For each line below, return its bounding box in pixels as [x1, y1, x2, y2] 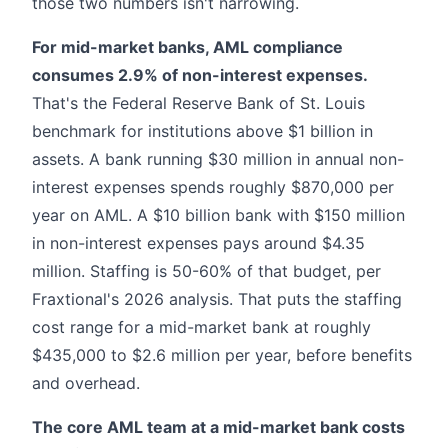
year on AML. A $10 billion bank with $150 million [32, 204, 405, 225]
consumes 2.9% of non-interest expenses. [32, 64, 368, 85]
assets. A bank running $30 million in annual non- [32, 148, 404, 169]
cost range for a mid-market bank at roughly [32, 316, 371, 337]
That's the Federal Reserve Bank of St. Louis [32, 92, 365, 113]
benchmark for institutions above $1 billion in [32, 120, 373, 141]
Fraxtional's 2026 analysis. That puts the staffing [32, 288, 402, 309]
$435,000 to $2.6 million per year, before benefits [32, 344, 412, 365]
